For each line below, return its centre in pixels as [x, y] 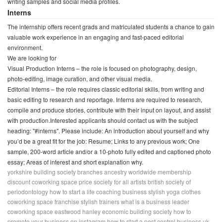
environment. [25, 47]
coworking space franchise [43, 201]
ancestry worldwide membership [148, 172]
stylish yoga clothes [174, 192]
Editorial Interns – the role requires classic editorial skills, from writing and [106, 89]
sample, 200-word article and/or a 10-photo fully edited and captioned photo [109, 151]
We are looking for [32, 58]
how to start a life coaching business [98, 192]
